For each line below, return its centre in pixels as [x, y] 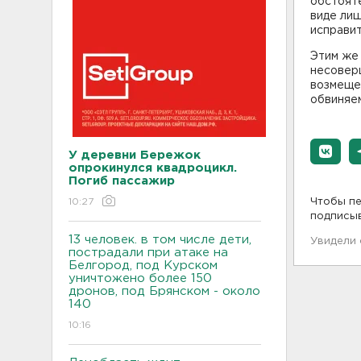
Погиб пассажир [122, 181]
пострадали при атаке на [148, 253]
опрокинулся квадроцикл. [153, 168]
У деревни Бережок [135, 155]
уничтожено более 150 [140, 278]
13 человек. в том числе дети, [160, 240]
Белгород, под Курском [143, 266]
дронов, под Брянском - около [164, 291]
